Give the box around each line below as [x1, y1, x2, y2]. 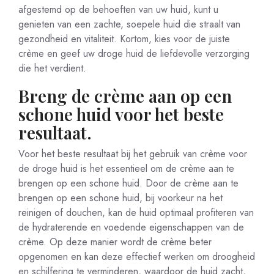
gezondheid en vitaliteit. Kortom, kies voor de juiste [18, 32, 230, 46]
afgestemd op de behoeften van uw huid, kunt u [18, 2, 218, 17]
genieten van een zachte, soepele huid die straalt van [18, 17, 240, 31]
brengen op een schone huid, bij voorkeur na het [18, 191, 223, 205]
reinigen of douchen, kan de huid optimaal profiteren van [18, 206, 254, 220]
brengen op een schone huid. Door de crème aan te [18, 176, 239, 190]
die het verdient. [18, 61, 86, 75]
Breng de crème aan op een [18, 84, 232, 107]
